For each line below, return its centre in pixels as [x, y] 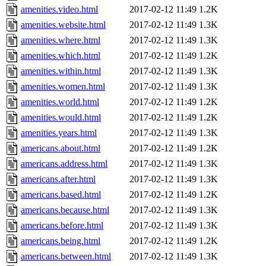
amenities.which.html [61, 56]
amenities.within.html [61, 71]
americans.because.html [65, 210]
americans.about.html [61, 148]
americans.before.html [62, 226]
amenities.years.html [59, 133]
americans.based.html [61, 195]
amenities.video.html [59, 9]
